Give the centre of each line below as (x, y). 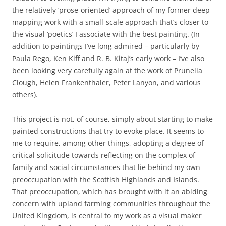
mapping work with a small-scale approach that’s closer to (110, 22)
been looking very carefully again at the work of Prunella (107, 70)
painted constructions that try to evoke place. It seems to (108, 131)
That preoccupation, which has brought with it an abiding (110, 191)
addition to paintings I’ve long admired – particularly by (106, 46)
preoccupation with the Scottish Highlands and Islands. (106, 179)
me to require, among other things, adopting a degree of (108, 143)
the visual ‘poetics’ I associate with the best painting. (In (106, 34)
